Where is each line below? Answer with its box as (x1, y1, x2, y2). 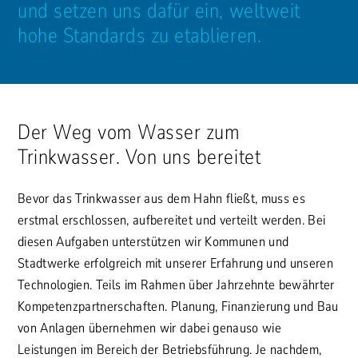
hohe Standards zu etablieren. (18, 21, 262, 50)
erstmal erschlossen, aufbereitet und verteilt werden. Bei (18, 210, 326, 229)
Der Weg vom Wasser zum (18, 117, 241, 146)
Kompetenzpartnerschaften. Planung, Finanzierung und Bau (18, 296, 339, 316)
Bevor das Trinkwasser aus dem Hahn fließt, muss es (18, 189, 305, 208)
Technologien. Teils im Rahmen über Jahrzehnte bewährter (18, 275, 335, 294)
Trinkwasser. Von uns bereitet (18, 142, 261, 171)
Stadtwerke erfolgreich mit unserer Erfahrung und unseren (18, 253, 334, 272)
